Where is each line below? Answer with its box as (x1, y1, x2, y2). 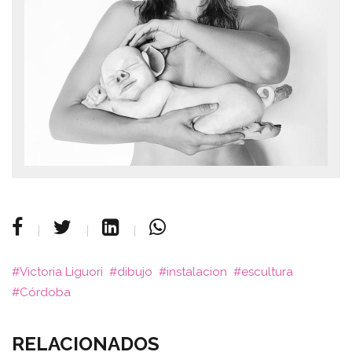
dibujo (117, 264, 152, 279)
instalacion (167, 264, 227, 279)
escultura (241, 264, 293, 279)
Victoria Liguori (20, 264, 103, 279)
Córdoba (20, 284, 71, 299)
